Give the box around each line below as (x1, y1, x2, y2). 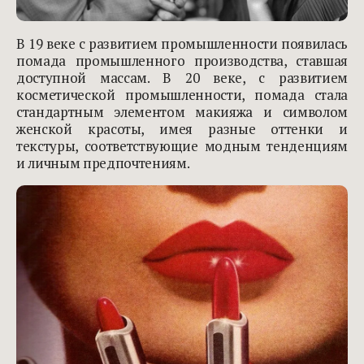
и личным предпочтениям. (16, 154, 190, 173)
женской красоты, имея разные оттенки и (16, 119, 348, 139)
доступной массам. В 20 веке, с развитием (16, 68, 348, 88)
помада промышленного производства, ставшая (16, 51, 348, 71)
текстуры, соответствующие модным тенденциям (16, 136, 348, 156)
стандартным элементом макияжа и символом (16, 102, 348, 122)
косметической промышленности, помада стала (16, 85, 348, 105)
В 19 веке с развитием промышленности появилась (16, 34, 348, 54)
